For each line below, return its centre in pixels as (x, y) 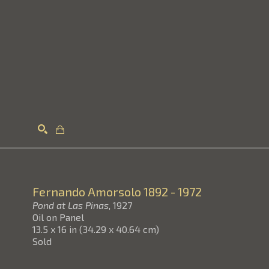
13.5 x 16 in (55, 229)
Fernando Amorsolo (87, 192)
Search (192, 159)
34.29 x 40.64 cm (119, 229)
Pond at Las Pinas (71, 205)
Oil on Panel (58, 217)
